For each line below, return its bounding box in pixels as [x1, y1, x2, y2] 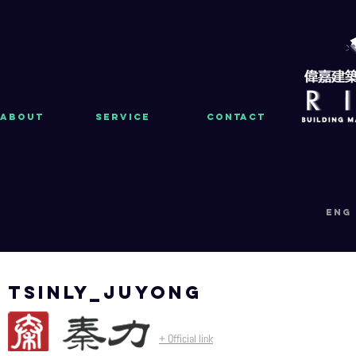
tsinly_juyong [8, 281, 202, 304]
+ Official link [159, 331, 213, 346]
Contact [207, 111, 265, 122]
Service [95, 111, 150, 122]
